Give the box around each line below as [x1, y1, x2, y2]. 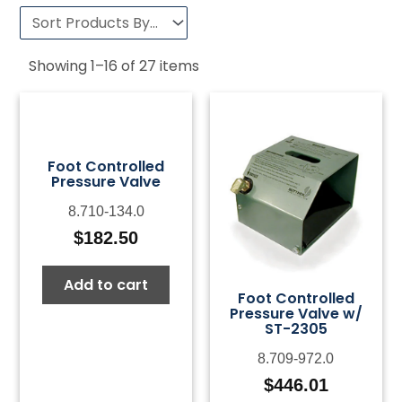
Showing [29, 55, 92, 76]
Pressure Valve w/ [229, 303, 363, 325]
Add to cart [64, 274, 149, 295]
